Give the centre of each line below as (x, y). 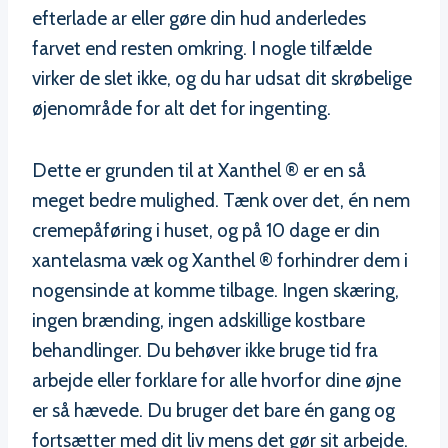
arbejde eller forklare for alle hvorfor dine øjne (216, 381)
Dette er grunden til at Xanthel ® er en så (199, 171)
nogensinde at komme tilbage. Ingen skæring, (215, 291)
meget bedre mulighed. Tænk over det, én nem (221, 201)
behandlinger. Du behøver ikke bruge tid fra (205, 351)
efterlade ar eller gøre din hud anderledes (199, 19)
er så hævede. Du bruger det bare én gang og (213, 411)
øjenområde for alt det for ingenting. (181, 109)
